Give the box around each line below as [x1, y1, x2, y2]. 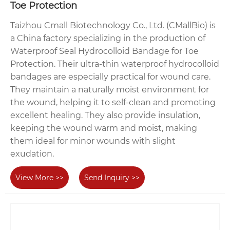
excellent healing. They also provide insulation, [10, 110, 200, 120]
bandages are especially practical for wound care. [10, 71, 210, 82]
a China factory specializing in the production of [10, 33, 205, 43]
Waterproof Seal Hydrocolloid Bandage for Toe [10, 46, 199, 56]
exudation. [10, 148, 54, 159]
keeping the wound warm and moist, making [10, 123, 197, 133]
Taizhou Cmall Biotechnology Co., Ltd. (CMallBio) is [10, 20, 216, 30]
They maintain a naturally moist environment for [10, 84, 209, 94]
